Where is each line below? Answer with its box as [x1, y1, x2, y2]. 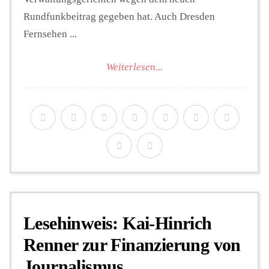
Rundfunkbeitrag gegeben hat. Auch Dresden [23, 11, 215, 23]
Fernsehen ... [23, 28, 77, 40]
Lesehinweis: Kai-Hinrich [23, 213, 212, 233]
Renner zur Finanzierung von [23, 234, 241, 255]
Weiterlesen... [106, 61, 163, 73]
